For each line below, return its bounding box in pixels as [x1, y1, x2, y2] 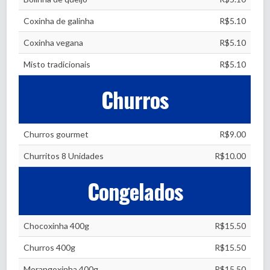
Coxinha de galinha [24, 16, 95, 26]
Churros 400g [24, 242, 76, 253]
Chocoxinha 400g [24, 221, 90, 231]
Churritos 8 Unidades [24, 151, 104, 161]
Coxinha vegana [24, 37, 84, 48]
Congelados [87, 175, 183, 207]
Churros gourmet [24, 129, 89, 139]
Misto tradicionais [24, 59, 91, 69]
